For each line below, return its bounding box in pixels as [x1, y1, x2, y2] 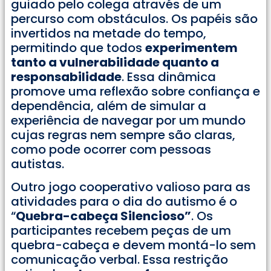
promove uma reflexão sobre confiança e [11, 82, 260, 100]
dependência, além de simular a [11, 97, 206, 114]
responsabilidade [11, 68, 122, 85]
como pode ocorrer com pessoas [11, 140, 211, 158]
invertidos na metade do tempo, [11, 24, 206, 42]
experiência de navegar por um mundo [11, 111, 246, 129]
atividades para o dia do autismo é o [11, 193, 237, 211]
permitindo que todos [11, 39, 145, 56]
